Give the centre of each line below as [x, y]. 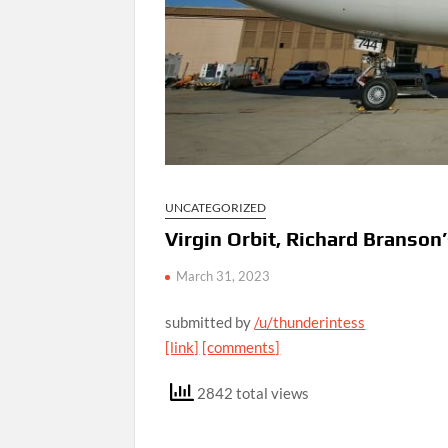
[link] [182, 346]
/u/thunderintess [310, 321]
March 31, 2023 [223, 275]
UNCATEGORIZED [216, 207]
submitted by [210, 321]
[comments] [241, 346]
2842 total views [252, 393]
